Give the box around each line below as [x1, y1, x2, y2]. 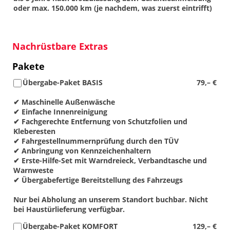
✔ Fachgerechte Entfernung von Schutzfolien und [13, 116, 187, 126]
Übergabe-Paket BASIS [23, 77, 103, 87]
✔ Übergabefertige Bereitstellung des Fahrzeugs [13, 175, 183, 185]
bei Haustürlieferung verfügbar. [13, 204, 125, 214]
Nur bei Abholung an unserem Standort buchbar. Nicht [13, 194, 208, 204]
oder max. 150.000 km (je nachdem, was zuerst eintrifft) [13, 3, 212, 13]
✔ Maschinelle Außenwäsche [13, 97, 115, 107]
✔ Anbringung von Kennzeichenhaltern [13, 145, 151, 156]
